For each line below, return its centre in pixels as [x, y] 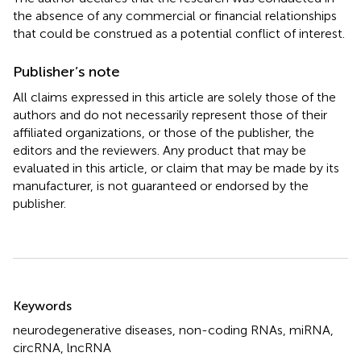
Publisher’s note [66, 71]
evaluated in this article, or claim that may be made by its [176, 168]
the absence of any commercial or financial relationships [175, 15]
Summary [54, 295]
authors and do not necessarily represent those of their [170, 114]
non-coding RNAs [231, 330]
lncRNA [89, 347]
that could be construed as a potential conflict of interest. [179, 33]
